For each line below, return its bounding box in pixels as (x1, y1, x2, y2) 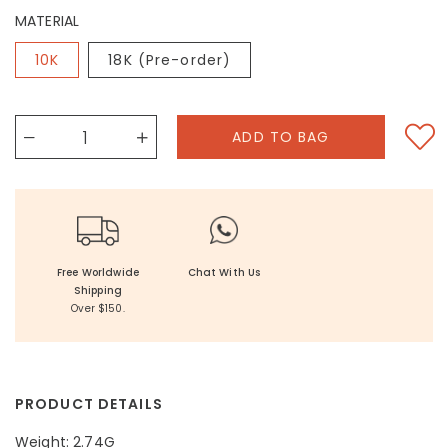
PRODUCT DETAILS (15, 394, 163, 414)
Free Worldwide (57, 265, 139, 280)
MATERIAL (15, 11, 80, 31)
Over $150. (71, 301, 125, 316)
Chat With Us (187, 265, 261, 280)
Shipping (73, 283, 123, 298)
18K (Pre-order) (108, 50, 232, 70)
